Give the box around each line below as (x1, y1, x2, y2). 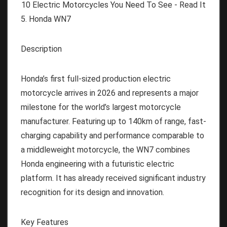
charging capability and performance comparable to (21, 130, 204, 140)
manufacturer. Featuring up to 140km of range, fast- (21, 116, 206, 126)
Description (21, 44, 62, 54)
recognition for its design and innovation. (21, 187, 164, 197)
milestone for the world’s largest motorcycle (21, 102, 181, 112)
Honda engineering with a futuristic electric (21, 159, 174, 169)
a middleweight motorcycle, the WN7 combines (21, 144, 190, 155)
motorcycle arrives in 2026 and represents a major (21, 88, 199, 98)
